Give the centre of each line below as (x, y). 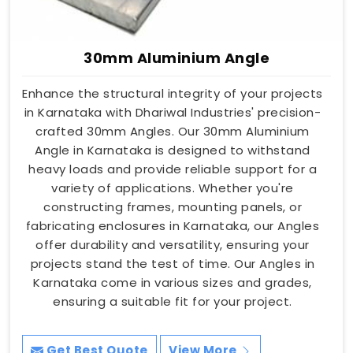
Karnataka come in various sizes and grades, (173, 282)
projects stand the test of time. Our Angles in (173, 263)
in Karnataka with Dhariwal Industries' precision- (173, 112)
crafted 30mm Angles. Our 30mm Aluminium (173, 131)
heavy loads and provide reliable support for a (173, 169)
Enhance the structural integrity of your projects (173, 93)
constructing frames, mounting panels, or (173, 206)
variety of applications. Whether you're (173, 188)
